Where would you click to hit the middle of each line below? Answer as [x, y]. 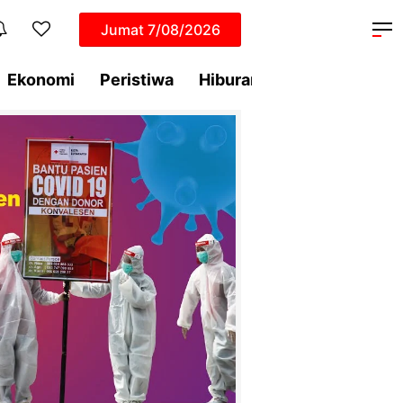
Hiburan [229, 80]
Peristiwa [137, 80]
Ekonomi [41, 80]
